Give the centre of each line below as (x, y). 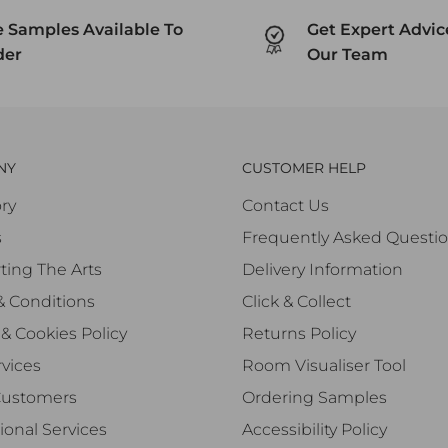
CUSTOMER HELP (304, 168)
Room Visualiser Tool (324, 365)
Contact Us (285, 205)
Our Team (347, 55)
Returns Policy (299, 333)
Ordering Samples (314, 397)
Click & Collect (296, 301)
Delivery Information (322, 269)
